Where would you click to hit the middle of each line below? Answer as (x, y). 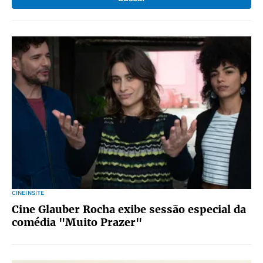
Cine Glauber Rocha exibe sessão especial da (129, 209)
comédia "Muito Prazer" (77, 222)
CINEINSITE (28, 193)
